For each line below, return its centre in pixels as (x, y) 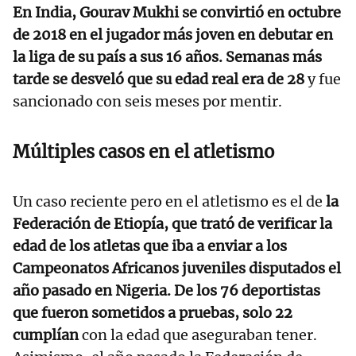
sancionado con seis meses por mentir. (147, 102)
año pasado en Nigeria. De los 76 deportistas (166, 291)
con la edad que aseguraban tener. (199, 335)
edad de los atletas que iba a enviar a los (150, 246)
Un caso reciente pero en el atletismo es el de (169, 202)
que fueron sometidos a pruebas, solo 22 (153, 313)
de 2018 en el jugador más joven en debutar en (173, 35)
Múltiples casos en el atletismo (143, 152)
